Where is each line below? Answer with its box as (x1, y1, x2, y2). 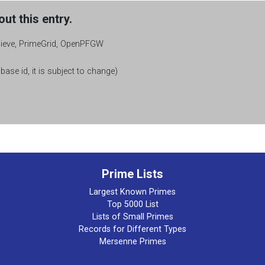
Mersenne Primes (99, 236, 166, 247)
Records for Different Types (79, 224, 186, 234)
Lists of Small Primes (92, 211, 173, 222)
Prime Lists (102, 166, 163, 181)
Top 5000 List (106, 199, 159, 209)
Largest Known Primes (89, 186, 176, 197)
